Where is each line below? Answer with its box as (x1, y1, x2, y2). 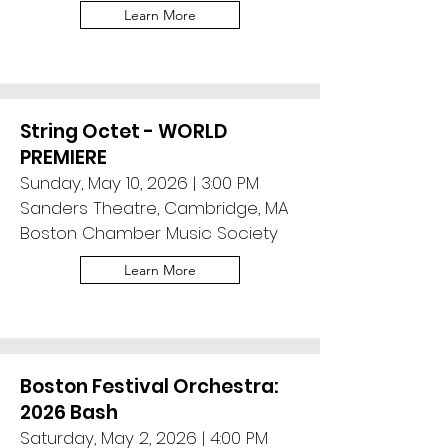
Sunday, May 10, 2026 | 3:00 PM (20, 171, 259, 195)
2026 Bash (20, 399, 118, 426)
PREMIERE (20, 144, 107, 171)
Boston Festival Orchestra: (20, 373, 279, 400)
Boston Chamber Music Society (20, 221, 278, 245)
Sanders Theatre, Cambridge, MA (20, 196, 289, 220)
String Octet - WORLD (20, 118, 228, 145)
